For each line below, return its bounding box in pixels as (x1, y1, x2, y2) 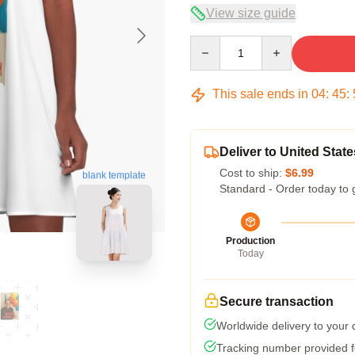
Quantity (189, 36, 231, 49)
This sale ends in (209, 87, 311, 101)
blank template (82, 170, 146, 181)
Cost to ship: (219, 166, 285, 179)
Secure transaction (219, 295, 334, 308)
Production (226, 235, 275, 246)
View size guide (206, 6, 296, 20)
